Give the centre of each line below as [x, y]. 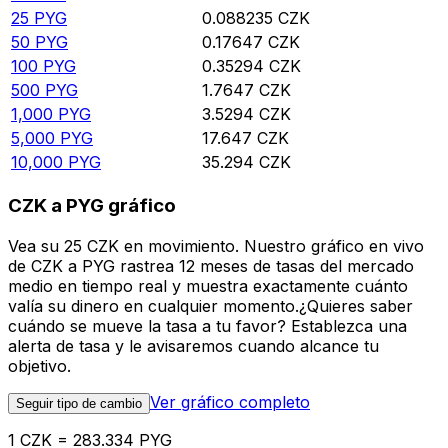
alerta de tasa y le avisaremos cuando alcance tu [193, 345]
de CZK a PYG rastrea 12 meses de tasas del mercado [211, 265]
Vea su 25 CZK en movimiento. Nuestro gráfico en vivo [216, 245]
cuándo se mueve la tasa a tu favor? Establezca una [207, 325]
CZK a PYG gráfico [92, 206]
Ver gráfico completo [230, 401]
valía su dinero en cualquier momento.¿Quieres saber [210, 305]
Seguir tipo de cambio [79, 403]
